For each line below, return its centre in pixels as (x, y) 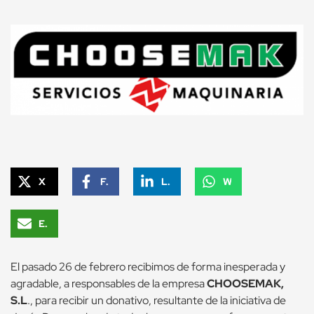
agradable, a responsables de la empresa (109, 284)
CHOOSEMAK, (245, 284)
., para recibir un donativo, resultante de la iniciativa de (157, 301)
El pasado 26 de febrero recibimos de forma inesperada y (148, 267)
